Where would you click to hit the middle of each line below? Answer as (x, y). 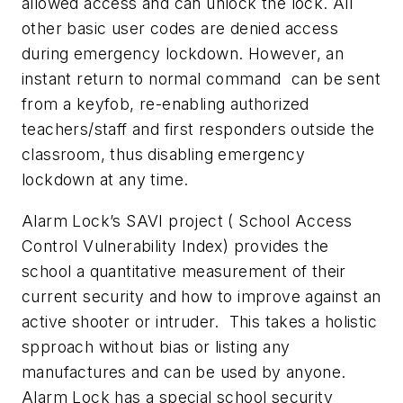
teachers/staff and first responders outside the (198, 130)
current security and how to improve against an (201, 296)
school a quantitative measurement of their (184, 271)
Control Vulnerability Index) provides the (175, 246)
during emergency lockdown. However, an (183, 54)
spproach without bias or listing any (156, 346)
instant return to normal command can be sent (201, 79)
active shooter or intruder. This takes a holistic (199, 321)
